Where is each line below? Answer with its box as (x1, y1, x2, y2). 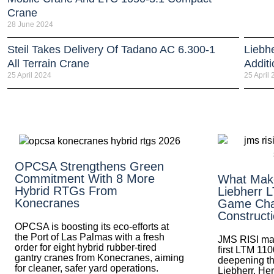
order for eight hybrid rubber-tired (15, 242, 157, 253)
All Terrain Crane (7, 57, 89, 70)
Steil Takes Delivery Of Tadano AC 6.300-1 (7, 43, 215, 56)
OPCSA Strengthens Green (15, 159, 164, 173)
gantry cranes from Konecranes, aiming (15, 252, 184, 263)
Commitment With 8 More (15, 171, 155, 185)
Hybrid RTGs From (15, 183, 117, 198)
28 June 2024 (7, 20, 53, 29)
